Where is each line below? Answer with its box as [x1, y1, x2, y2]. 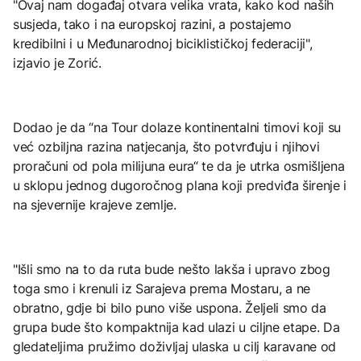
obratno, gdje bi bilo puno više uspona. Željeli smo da [13, 299, 326, 316]
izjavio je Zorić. [13, 54, 102, 71]
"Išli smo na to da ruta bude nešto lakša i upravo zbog [13, 260, 330, 277]
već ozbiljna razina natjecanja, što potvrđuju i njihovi [13, 138, 320, 155]
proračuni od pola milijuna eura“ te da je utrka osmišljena [13, 157, 345, 174]
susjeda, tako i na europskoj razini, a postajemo [13, 15, 292, 32]
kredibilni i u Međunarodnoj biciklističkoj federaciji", [13, 35, 313, 52]
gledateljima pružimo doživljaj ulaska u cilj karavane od [13, 338, 337, 355]
